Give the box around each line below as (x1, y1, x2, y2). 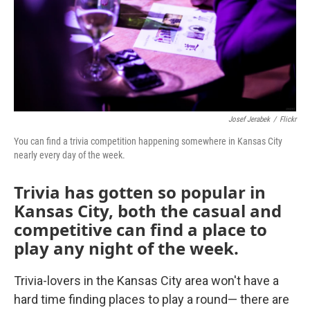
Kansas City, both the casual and (14, 199, 282, 222)
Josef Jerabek (228, 115, 270, 124)
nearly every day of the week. (14, 149, 125, 161)
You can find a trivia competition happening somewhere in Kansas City (14, 136, 282, 147)
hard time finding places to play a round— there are (14, 292, 289, 307)
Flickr (280, 115, 296, 124)
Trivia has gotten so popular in (14, 181, 266, 203)
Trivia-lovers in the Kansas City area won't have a (14, 273, 279, 288)
